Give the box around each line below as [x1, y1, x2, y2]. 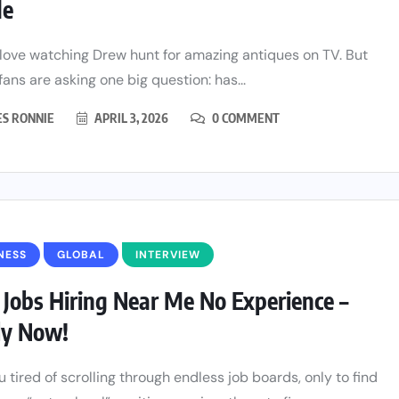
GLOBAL [57, 247, 105, 262]
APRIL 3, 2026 [92, 110, 168, 126]
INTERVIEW [135, 247, 200, 262]
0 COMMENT [209, 110, 280, 126]
